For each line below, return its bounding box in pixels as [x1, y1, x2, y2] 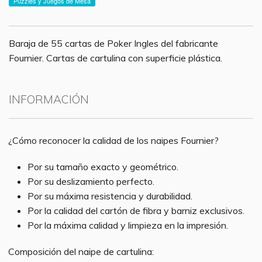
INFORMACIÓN [9, 92, 89, 106]
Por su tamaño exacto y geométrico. [27, 161, 179, 173]
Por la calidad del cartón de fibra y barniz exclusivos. [27, 205, 245, 216]
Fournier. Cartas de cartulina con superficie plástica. [9, 51, 222, 64]
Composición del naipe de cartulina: [8, 246, 154, 257]
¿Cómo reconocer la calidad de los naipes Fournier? [8, 135, 219, 146]
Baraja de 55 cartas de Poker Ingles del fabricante [9, 37, 218, 49]
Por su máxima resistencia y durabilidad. [27, 190, 193, 202]
